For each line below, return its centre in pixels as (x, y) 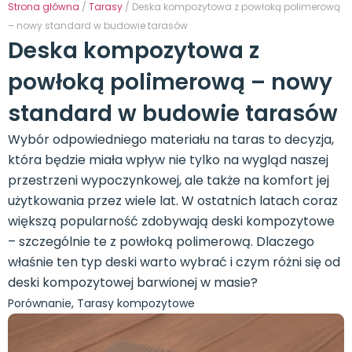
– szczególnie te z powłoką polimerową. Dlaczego (161, 242)
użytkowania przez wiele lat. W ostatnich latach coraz (173, 201)
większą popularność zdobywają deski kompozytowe (171, 221)
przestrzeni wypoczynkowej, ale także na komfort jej (169, 180)
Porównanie (40, 303)
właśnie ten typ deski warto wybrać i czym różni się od (174, 262)
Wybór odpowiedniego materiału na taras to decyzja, (171, 139)
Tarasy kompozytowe (136, 303)
